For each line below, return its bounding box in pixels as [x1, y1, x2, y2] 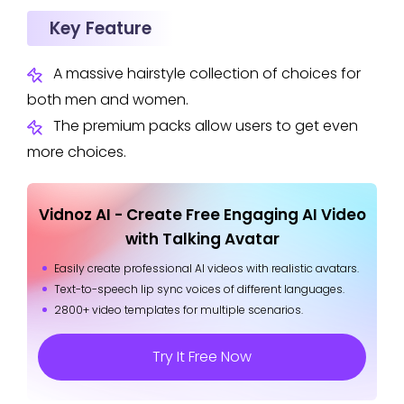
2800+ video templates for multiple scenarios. [54, 301, 303, 317]
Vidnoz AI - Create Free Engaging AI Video [38, 203, 366, 225]
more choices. [27, 141, 126, 162]
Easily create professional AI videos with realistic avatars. [54, 260, 359, 276]
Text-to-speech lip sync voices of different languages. [54, 280, 344, 297]
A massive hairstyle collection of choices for [53, 62, 361, 84]
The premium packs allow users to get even [53, 115, 358, 136]
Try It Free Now [152, 345, 252, 367]
